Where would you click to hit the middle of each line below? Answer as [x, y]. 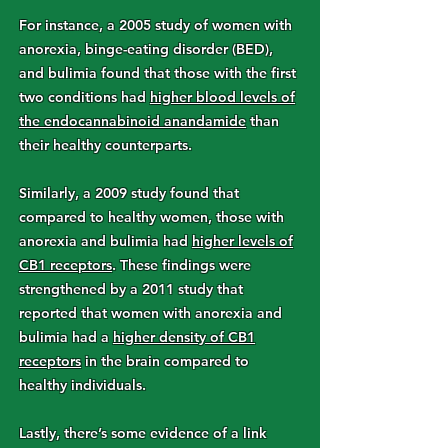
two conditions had [84, 97]
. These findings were [181, 265]
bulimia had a [66, 337]
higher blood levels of [222, 97]
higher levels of [242, 241]
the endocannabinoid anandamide [132, 121]
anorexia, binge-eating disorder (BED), [146, 49]
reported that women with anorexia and [150, 313]
